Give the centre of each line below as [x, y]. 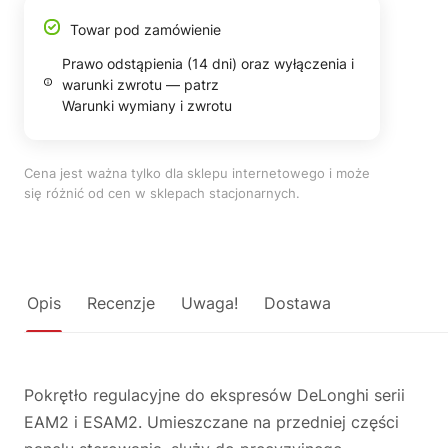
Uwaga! [209, 303]
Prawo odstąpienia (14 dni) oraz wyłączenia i [207, 63]
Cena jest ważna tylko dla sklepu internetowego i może [197, 173]
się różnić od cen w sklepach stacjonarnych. [162, 193]
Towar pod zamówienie [145, 29]
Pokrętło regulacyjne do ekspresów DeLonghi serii [214, 395]
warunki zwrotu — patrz [140, 84]
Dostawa [297, 303]
